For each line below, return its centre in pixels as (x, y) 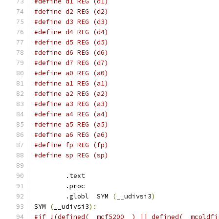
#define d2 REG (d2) (71, 11)
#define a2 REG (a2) (71, 94)
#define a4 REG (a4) (71, 114)
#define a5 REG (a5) (71, 124)
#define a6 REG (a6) (71, 135)
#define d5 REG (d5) (71, 42)
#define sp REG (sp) (71, 155)
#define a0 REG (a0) (71, 73)
